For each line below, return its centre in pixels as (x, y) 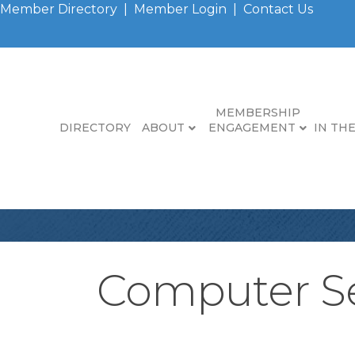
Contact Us (278, 9)
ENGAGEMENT (252, 127)
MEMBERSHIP (258, 112)
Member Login (180, 9)
